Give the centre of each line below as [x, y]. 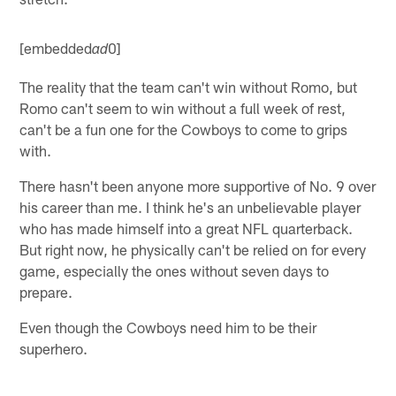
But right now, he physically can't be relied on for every [193, 250]
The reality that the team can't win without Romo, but [189, 87]
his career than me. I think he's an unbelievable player [190, 207]
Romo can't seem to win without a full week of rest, [183, 108]
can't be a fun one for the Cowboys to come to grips [184, 129]
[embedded [56, 48]
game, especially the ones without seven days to [175, 271]
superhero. [54, 349]
